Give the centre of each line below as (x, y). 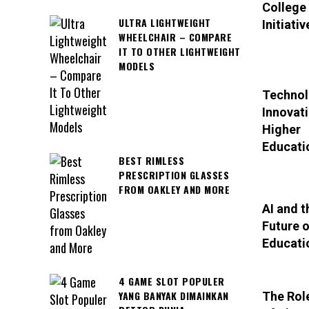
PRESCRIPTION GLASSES (174, 175)
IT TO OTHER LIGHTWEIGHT (180, 51)
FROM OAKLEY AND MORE (174, 189)
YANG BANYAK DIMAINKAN (174, 295)
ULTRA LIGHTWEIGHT (165, 22)
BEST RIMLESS (151, 160)
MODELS (137, 66)
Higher (281, 129)
